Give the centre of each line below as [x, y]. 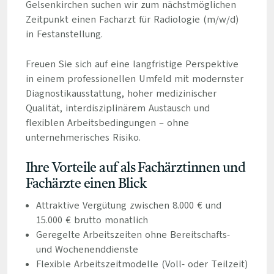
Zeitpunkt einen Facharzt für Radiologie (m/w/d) [132, 20]
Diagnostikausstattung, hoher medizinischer [121, 94]
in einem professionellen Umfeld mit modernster [134, 79]
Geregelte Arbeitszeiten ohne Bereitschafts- [133, 235]
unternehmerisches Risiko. [83, 138]
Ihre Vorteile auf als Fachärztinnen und [135, 168]
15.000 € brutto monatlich [92, 220]
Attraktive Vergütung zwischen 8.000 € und [128, 206]
